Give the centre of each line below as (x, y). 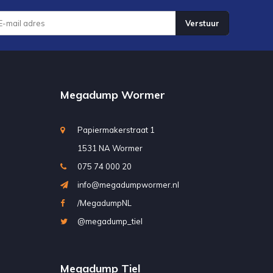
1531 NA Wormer (110, 148)
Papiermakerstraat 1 (116, 129)
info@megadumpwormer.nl (128, 184)
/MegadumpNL (104, 203)
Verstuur (202, 23)
